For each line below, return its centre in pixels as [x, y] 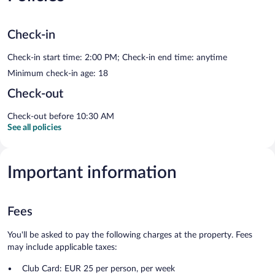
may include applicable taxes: [62, 247]
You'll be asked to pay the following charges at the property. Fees [130, 235]
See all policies [34, 127]
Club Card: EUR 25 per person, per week [99, 269]
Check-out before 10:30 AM [61, 116]
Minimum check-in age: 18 [58, 73]
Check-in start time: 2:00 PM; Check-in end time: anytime [117, 57]
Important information [92, 172]
